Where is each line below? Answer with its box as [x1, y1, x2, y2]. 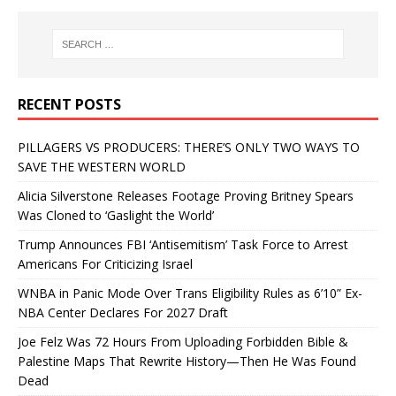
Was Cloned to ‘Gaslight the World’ [18, 206, 214, 224]
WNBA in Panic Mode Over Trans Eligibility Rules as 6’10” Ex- [18, 284, 362, 301]
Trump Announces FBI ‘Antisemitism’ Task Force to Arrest [18, 235, 348, 253]
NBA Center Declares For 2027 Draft [18, 303, 228, 321]
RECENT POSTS [18, 94, 121, 114]
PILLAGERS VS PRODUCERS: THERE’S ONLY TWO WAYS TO [18, 138, 360, 156]
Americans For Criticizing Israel [18, 255, 193, 272]
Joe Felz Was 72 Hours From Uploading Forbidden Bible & [18, 332, 348, 350]
